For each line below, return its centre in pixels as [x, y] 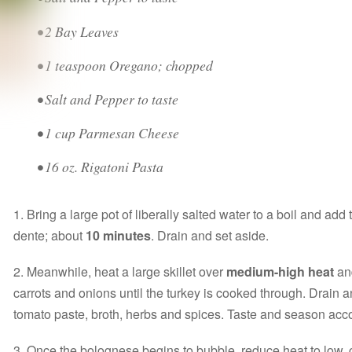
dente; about [50, 236]
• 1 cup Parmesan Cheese [108, 132]
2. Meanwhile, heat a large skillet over [120, 272]
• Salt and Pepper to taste [108, 99]
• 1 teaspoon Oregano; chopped [125, 65]
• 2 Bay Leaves [78, 31]
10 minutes [119, 236]
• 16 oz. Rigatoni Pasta [101, 166]
